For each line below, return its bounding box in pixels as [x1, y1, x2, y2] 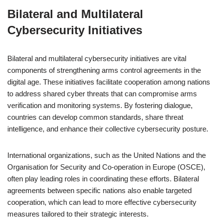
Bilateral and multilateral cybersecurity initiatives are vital [7, 54, 186, 63]
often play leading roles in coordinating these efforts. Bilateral [7, 175, 199, 183]
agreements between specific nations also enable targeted [7, 186, 192, 195]
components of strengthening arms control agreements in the [7, 66, 201, 74]
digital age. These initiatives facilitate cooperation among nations [7, 78, 210, 86]
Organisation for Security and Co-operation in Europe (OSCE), [7, 163, 205, 171]
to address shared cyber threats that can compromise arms [7, 89, 197, 98]
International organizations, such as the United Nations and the [7, 151, 206, 159]
